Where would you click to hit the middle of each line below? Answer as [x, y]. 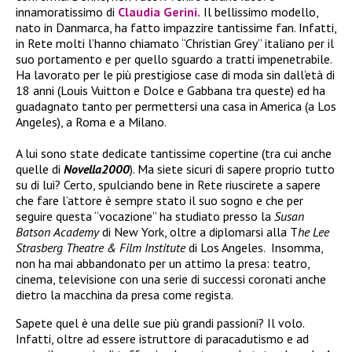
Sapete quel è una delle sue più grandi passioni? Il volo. [160, 323]
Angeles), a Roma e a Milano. [91, 121]
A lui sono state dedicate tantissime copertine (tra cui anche [174, 153]
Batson [33, 231]
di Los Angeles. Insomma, [254, 247]
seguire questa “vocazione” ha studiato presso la [143, 216]
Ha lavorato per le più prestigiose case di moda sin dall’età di [175, 74]
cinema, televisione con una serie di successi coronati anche [171, 279]
